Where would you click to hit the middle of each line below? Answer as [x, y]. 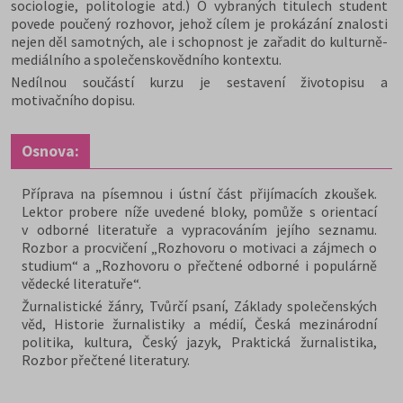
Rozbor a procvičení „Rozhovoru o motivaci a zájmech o [199, 247]
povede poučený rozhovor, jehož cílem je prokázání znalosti [199, 23]
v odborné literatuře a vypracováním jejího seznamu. [199, 229]
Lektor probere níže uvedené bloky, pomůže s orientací [199, 211]
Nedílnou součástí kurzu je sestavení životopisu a [199, 81]
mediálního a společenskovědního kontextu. [148, 59]
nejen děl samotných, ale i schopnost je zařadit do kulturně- [199, 41]
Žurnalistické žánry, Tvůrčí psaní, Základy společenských [199, 305]
